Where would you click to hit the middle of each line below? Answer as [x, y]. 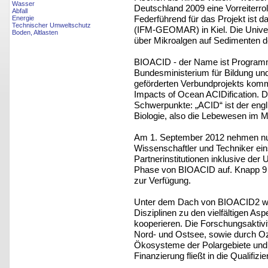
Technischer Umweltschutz [51, 25]
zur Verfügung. [162, 180]
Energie [23, 18]
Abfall [20, 11]
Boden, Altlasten [35, 33]
